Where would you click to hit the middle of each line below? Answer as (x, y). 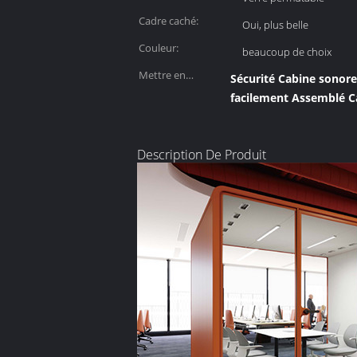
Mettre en (162, 75)
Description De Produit (202, 155)
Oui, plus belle (275, 25)
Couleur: (159, 48)
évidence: (161, 94)
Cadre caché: (169, 21)
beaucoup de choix (287, 52)
